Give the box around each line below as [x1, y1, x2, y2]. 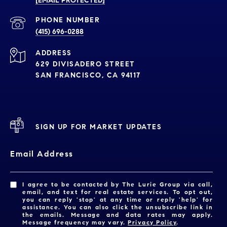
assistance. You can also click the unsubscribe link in [22, 203, 213, 211]
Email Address [10, 149, 73, 159]
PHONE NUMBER [35, 16, 100, 25]
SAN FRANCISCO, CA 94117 [35, 71, 141, 80]
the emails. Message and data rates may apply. [22, 211, 213, 219]
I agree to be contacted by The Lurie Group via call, [22, 180, 213, 188]
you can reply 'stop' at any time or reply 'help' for [22, 196, 213, 204]
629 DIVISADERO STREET [35, 60, 135, 69]
